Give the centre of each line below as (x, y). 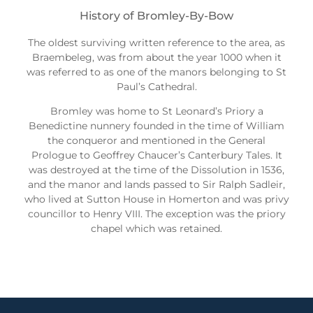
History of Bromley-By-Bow (156, 16)
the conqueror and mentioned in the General (156, 140)
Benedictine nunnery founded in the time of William (156, 125)
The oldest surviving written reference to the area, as (156, 42)
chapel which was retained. (156, 228)
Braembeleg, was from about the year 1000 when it (156, 57)
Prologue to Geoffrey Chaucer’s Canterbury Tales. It (156, 155)
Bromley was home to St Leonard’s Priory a (156, 111)
